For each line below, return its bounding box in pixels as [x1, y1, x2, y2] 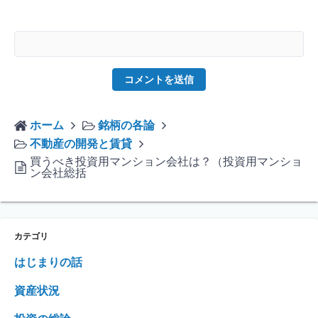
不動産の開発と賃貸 [30, 138, 132, 150]
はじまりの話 [14, 256, 82, 269]
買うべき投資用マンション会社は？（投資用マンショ [30, 155, 302, 168]
